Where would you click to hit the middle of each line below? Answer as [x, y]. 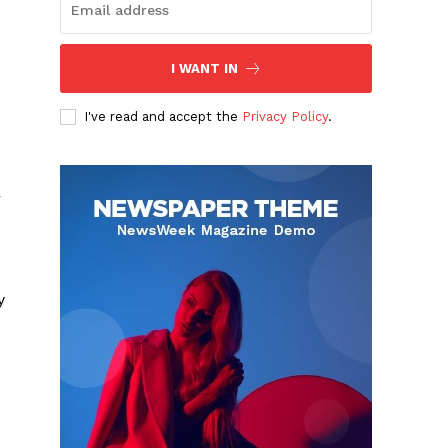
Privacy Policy [285, 117]
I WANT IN [204, 69]
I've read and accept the [163, 117]
